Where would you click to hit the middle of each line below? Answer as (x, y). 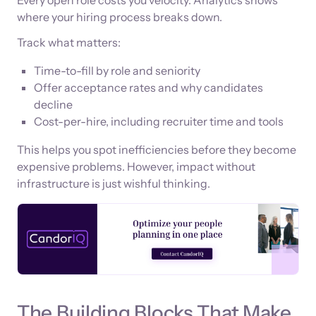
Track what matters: (69, 42)
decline (53, 104)
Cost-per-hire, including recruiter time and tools (159, 121)
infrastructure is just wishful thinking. (114, 183)
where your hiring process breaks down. (120, 17)
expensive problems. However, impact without (136, 166)
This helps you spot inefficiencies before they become (157, 149)
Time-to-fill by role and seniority (117, 70)
